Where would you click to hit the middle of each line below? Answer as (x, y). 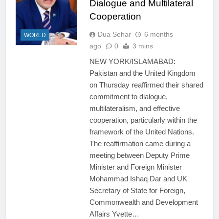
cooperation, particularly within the (143, 120)
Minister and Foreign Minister (135, 167)
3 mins (142, 46)
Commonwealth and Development (143, 202)
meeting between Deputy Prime (139, 155)
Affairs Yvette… (114, 214)
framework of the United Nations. (142, 132)
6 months (158, 34)
